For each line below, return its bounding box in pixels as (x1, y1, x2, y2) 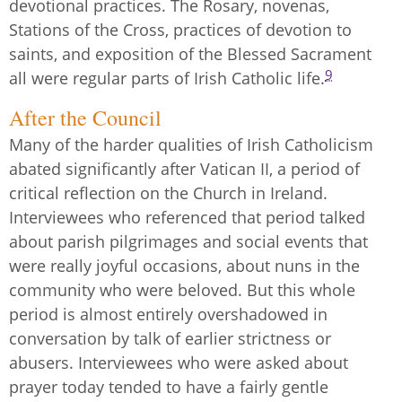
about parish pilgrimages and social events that (9, 230, 368, 252)
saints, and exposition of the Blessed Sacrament (9, 42, 371, 65)
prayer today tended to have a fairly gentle (9, 375, 328, 398)
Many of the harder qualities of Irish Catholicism (9, 133, 373, 155)
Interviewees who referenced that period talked (9, 205, 365, 228)
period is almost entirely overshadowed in (9, 302, 328, 325)
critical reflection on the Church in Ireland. (9, 181, 328, 204)
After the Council (9, 102, 162, 132)
